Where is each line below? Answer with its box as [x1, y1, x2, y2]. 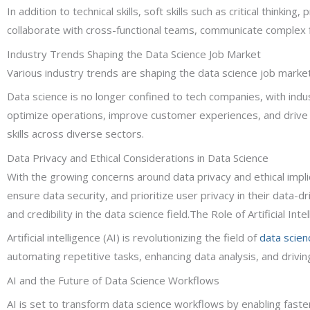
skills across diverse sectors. [7, 127, 144, 141]
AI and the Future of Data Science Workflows [7, 273, 219, 287]
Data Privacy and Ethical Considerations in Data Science [7, 150, 268, 165]
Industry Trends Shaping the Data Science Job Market [7, 46, 261, 61]
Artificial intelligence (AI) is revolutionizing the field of [7, 230, 259, 245]
